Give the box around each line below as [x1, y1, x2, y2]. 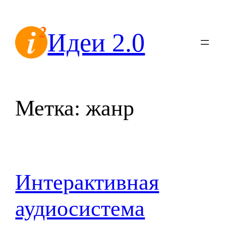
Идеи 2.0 [47, 28, 145, 57]
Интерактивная [15, 170, 159, 195]
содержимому [4, 33, 68, 44]
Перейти [4, 5, 41, 16]
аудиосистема [15, 196, 145, 221]
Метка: [15, 96, 86, 121]
